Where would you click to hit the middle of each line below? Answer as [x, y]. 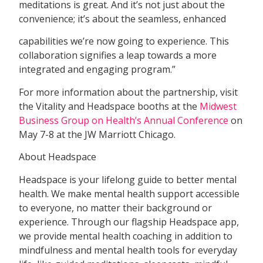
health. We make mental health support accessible [129, 193]
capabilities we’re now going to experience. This [124, 41]
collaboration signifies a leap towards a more [118, 55]
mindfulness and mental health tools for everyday [128, 250]
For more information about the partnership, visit [129, 92]
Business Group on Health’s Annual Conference [124, 120]
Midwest [218, 106]
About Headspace [58, 157]
